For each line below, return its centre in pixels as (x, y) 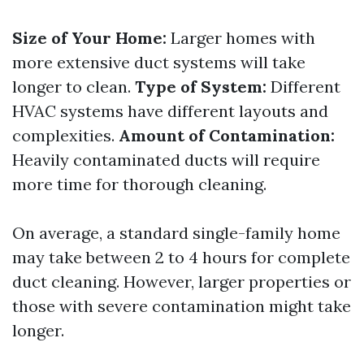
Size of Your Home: (89, 38)
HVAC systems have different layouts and (170, 111)
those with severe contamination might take (182, 306)
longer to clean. (74, 87)
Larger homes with (241, 38)
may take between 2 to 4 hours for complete (181, 257)
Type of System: (201, 87)
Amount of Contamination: (227, 135)
